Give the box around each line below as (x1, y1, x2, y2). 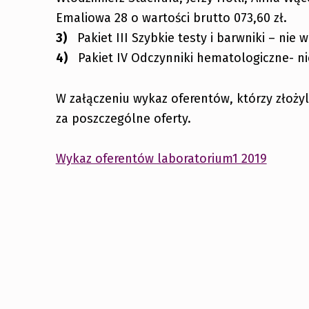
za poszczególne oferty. (55, 110, 191, 126)
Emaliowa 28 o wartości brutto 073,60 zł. (55, 10, 287, 26)
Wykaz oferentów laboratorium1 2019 (55, 150, 267, 166)
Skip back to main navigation (54, 243, 115, 259)
